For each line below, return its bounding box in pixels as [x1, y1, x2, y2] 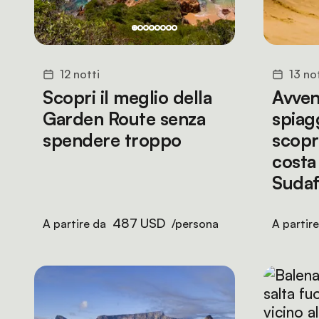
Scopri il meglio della [43, 86, 211, 108]
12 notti [60, 67, 100, 81]
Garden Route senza [43, 108, 205, 130]
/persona [169, 216, 219, 231]
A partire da [43, 216, 109, 231]
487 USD [113, 215, 165, 231]
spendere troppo [43, 129, 182, 151]
